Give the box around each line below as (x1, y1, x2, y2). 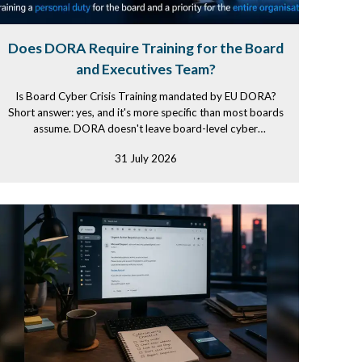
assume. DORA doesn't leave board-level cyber (33, 122, 258, 135)
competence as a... (101, 138, 190, 151)
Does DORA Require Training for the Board (7, 40, 284, 57)
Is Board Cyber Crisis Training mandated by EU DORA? (15, 90, 276, 103)
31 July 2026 (114, 152, 177, 165)
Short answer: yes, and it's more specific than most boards (7, 106, 284, 119)
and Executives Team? (75, 61, 216, 78)
